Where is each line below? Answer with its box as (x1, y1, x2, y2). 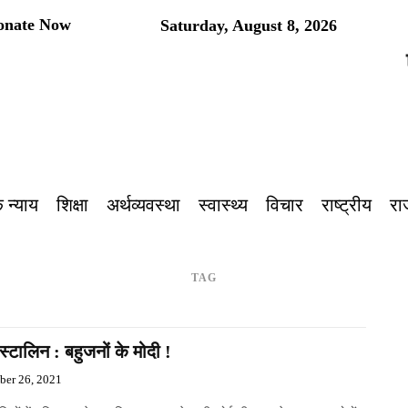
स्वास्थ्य (198, 192, 248, 217)
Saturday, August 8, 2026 (160, 16, 337, 35)
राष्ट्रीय (321, 192, 372, 217)
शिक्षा (56, 192, 88, 217)
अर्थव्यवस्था (106, 192, 180, 217)
